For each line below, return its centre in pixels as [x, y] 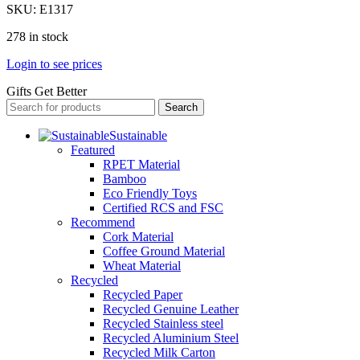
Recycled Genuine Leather [171, 309]
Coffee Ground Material [164, 251]
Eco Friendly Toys [150, 193]
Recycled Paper [143, 294]
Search [181, 107]
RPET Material [141, 164]
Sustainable [138, 135]
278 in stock [37, 36]
